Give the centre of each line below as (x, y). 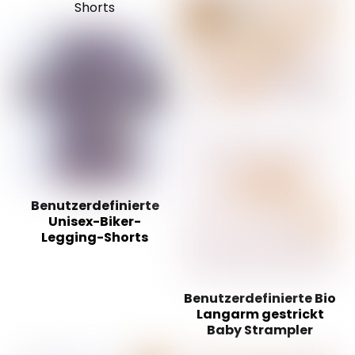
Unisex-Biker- (95, 222)
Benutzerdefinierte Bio (260, 299)
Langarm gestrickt (260, 315)
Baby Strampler (260, 330)
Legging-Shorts (95, 238)
